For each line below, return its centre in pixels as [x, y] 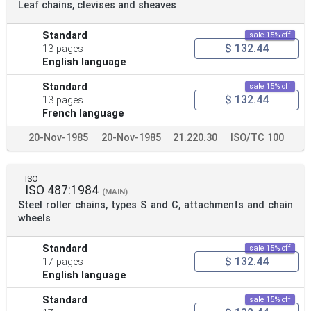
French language [84, 113]
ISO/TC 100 [257, 137]
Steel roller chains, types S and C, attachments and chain [155, 205]
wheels [34, 218]
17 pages [63, 262]
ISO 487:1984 [62, 190]
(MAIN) [115, 192]
